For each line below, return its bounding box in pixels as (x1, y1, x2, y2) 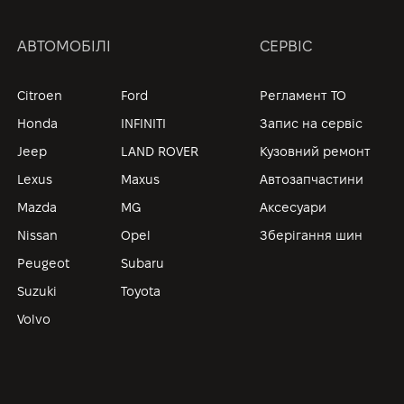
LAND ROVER (121, 144, 199, 159)
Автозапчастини (260, 172, 363, 187)
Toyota (121, 284, 161, 298)
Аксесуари (260, 200, 326, 215)
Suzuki (17, 284, 58, 298)
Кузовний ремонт (260, 144, 371, 159)
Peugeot (17, 256, 70, 271)
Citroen (17, 88, 63, 103)
